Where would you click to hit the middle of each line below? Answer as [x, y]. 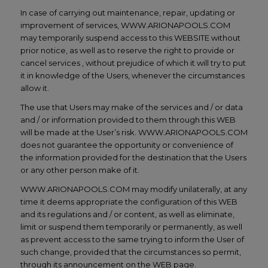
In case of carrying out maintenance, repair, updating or [127, 13]
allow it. [34, 88]
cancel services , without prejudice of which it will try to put [133, 63]
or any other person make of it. [80, 170]
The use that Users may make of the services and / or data [131, 107]
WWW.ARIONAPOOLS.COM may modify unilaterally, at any [133, 189]
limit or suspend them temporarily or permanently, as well [131, 227]
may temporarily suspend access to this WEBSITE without [130, 38]
